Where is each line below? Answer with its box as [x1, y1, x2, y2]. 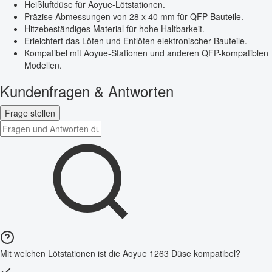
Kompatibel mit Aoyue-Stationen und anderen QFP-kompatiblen [24, 46, 268, 59]
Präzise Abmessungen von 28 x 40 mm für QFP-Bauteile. [24, 10, 243, 22]
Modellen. [24, 58, 62, 71]
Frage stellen [5, 106, 55, 119]
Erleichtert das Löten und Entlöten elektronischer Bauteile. [24, 34, 247, 47]
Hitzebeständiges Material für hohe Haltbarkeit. [24, 22, 205, 35]
